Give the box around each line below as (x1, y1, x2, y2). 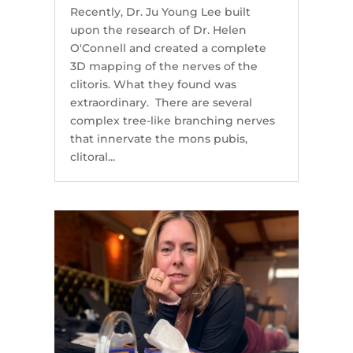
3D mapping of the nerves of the (69, 59, 258, 74)
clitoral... (69, 150, 115, 165)
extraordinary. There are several (69, 95, 252, 110)
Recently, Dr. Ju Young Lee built (69, 5, 251, 20)
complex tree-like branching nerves (69, 113, 275, 128)
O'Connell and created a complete (69, 41, 266, 56)
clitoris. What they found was (69, 77, 236, 92)
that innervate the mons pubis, (69, 132, 247, 147)
